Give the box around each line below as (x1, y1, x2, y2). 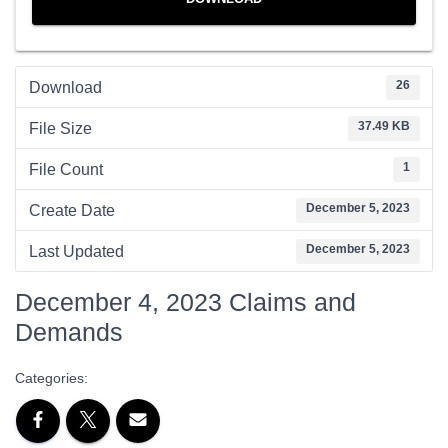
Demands (15, 318, 123, 346)
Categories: (15, 370, 88, 386)
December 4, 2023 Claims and (15, 288, 356, 316)
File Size (28, 119, 92, 137)
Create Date (28, 201, 115, 219)
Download (28, 78, 102, 96)
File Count (28, 160, 103, 178)
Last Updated (28, 242, 124, 260)
